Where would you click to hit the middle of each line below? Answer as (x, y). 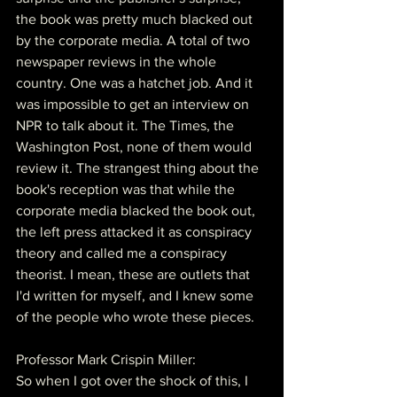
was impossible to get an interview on (134, 104)
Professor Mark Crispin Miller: (106, 359)
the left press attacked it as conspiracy (136, 231)
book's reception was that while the (127, 189)
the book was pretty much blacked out (136, 19)
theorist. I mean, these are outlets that (135, 274)
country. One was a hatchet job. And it (136, 82)
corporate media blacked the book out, (137, 210)
